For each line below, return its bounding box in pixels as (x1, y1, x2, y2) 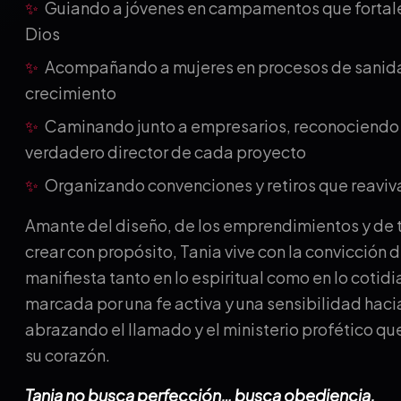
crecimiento (25, 82, 116, 103)
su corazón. (25, 345, 110, 365)
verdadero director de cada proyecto (25, 141, 306, 162)
